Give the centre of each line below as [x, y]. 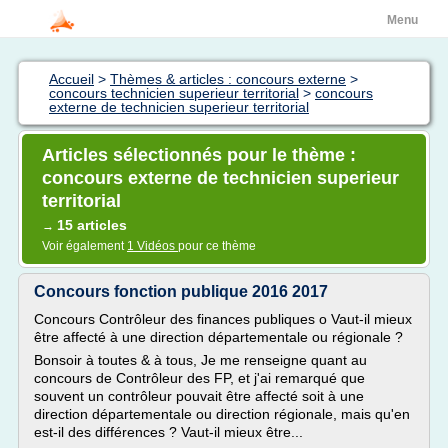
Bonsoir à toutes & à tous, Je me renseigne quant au [200, 360]
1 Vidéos [152, 246]
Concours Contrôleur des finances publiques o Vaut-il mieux [223, 319]
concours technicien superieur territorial [174, 93]
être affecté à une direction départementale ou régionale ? [218, 337]
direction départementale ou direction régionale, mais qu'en [222, 414]
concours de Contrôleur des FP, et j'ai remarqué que [199, 378]
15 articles [92, 225]
